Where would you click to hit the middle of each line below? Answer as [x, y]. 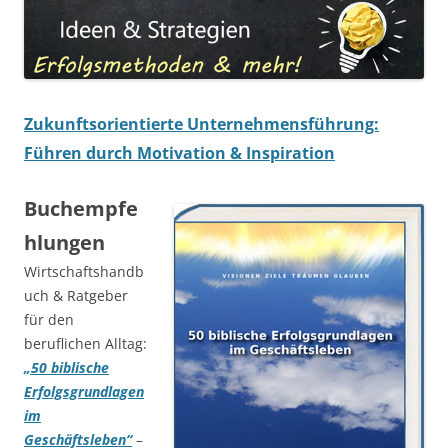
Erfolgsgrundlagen [84, 392]
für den [49, 320]
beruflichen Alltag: [85, 344]
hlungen [64, 243]
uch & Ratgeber [76, 296]
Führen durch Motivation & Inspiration [179, 153]
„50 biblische [66, 368]
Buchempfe [81, 209]
